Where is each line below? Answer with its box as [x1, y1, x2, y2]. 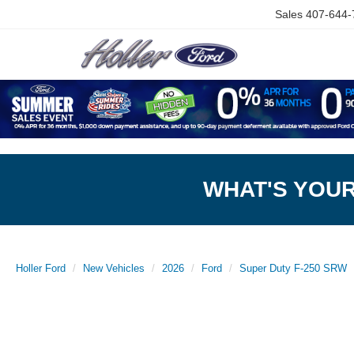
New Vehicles [83, 262, 145, 274]
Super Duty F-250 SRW [239, 262, 347, 274]
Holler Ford [16, 262, 66, 274]
